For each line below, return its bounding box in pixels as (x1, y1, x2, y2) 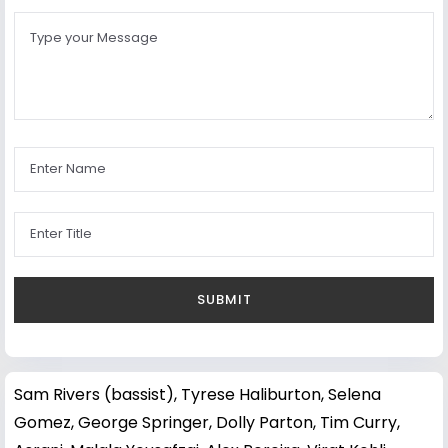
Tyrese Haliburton (181, 382, 321, 406)
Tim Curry (320, 410, 397, 434)
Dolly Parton (216, 410, 313, 434)
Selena (328, 382, 381, 406)
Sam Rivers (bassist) (14, 382, 174, 406)
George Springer (78, 410, 209, 434)
